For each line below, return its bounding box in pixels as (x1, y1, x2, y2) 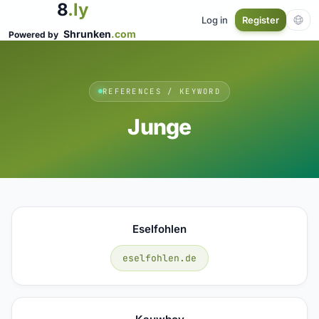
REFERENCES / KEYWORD (102, 85, 221, 96)
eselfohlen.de (122, 251, 197, 264)
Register (242, 14, 279, 26)
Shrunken (63, 28, 111, 40)
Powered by (9, 29, 61, 40)
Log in (202, 14, 228, 26)
